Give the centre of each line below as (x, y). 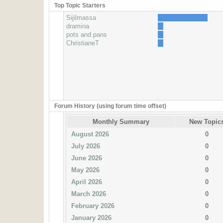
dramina (78, 26)
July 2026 (85, 146)
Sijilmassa (81, 18)
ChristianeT (83, 43)
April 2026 (86, 182)
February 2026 (92, 206)
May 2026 (85, 170)
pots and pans (87, 35)
